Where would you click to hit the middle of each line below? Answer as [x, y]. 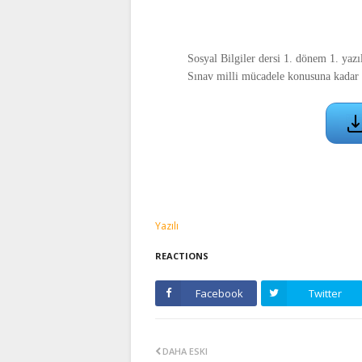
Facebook [219, 294]
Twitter [325, 294]
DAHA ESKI [185, 351]
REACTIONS [182, 256]
